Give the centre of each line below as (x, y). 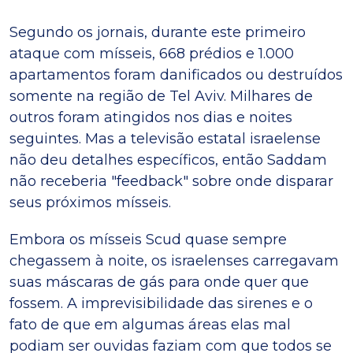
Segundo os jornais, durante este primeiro (158, 33)
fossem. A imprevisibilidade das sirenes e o (161, 304)
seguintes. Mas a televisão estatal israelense (165, 139)
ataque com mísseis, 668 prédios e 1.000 (152, 54)
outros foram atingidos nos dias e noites (151, 118)
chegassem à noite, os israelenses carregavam (174, 261)
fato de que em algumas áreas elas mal (150, 325)
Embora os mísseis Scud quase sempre (148, 240)
